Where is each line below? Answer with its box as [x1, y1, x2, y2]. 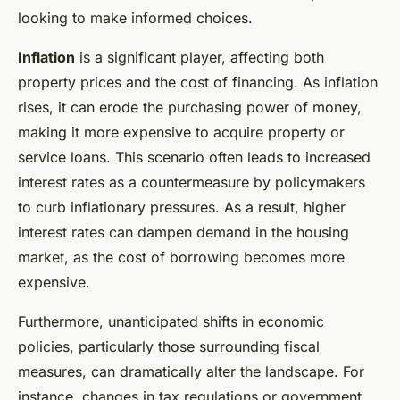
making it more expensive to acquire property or [18, 123, 345, 142]
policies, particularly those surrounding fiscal [18, 337, 320, 356]
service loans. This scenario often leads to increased [18, 148, 371, 167]
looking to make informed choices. [18, 9, 253, 28]
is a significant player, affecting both [75, 48, 324, 67]
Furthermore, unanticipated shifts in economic [18, 312, 324, 331]
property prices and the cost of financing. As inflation [18, 73, 378, 92]
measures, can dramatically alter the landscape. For [18, 362, 364, 381]
